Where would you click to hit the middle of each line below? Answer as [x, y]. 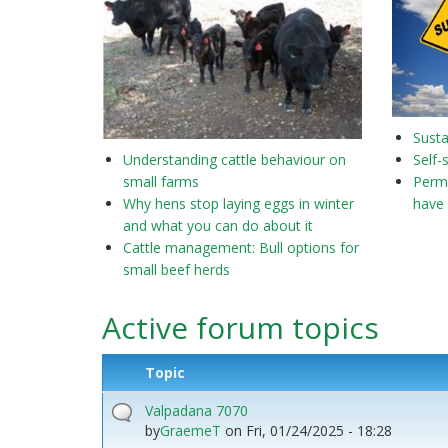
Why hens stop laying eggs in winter [238, 203]
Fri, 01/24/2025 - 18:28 [319, 430]
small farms [161, 181]
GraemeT [190, 430]
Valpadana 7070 [196, 410]
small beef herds [176, 269]
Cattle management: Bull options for [241, 247]
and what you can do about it [218, 225]
